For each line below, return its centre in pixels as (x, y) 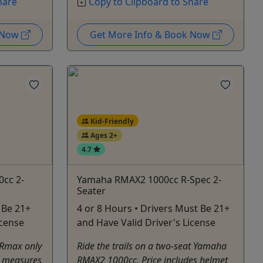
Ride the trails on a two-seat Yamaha (152, 246)
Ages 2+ (103, 135)
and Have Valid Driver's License (146, 222)
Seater (91, 190)
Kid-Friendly (111, 121)
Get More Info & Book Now (151, 34)
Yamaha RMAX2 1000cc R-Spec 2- (149, 179)
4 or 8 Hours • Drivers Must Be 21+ (153, 208)
